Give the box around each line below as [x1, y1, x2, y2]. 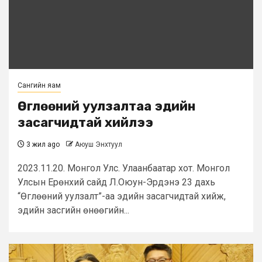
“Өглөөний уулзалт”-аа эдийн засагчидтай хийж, [18, 191, 226, 202]
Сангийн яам [18, 81, 61, 90]
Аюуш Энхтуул [75, 140, 122, 149]
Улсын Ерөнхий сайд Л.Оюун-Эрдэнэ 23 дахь [18, 177, 215, 188]
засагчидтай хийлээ [18, 115, 153, 131]
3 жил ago [25, 140, 60, 149]
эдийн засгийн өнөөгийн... [18, 205, 129, 216]
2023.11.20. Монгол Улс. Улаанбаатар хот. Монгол [18, 163, 230, 174]
